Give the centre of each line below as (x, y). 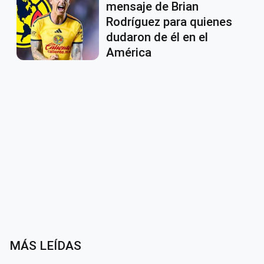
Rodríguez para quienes (169, 22)
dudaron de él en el (157, 37)
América (129, 53)
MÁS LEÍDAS (45, 246)
